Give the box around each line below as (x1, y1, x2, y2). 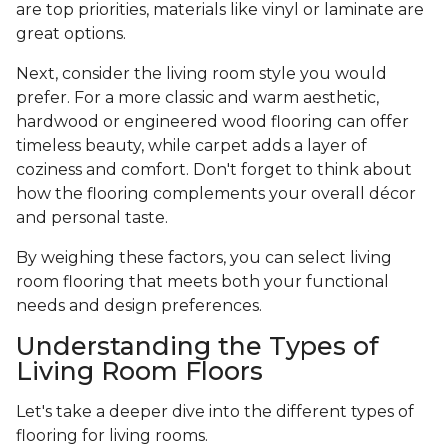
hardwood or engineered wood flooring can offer (16, 112, 409, 132)
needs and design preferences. (16, 296, 262, 316)
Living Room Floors (16, 356, 263, 387)
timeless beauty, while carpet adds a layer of (16, 136, 367, 156)
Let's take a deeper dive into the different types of (16, 402, 414, 422)
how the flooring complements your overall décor (16, 184, 416, 204)
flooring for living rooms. (16, 426, 208, 446)
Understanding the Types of (16, 331, 379, 362)
